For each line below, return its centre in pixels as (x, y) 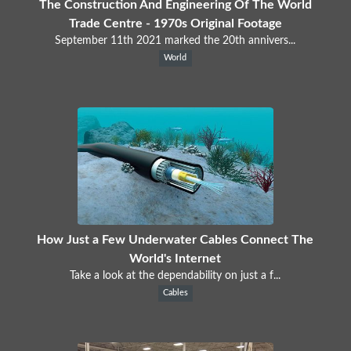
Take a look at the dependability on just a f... (175, 275)
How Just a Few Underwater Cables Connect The (175, 239)
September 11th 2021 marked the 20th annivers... (175, 40)
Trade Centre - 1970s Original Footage (175, 23)
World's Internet (175, 258)
